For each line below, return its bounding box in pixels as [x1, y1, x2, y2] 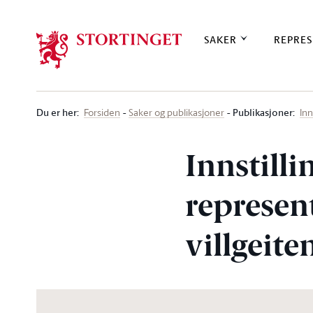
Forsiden [84, 105, 120, 119]
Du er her [36, 105, 77, 119]
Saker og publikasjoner [129, 105, 224, 119]
